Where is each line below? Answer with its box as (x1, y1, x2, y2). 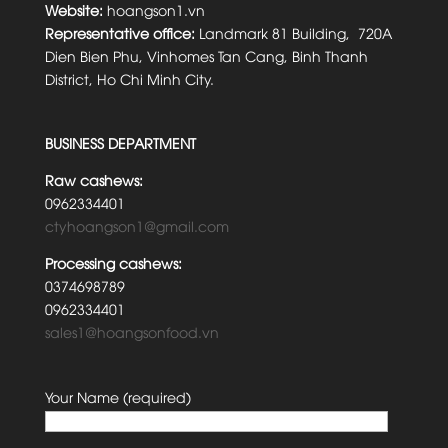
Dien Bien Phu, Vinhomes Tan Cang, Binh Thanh (44, 46, 368, 66)
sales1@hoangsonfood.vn (44, 322, 219, 342)
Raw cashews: (44, 170, 143, 190)
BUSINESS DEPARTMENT (44, 133, 196, 153)
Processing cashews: (44, 253, 182, 273)
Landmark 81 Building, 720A (198, 23, 392, 43)
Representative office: (44, 23, 195, 43)
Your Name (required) (44, 386, 191, 406)
